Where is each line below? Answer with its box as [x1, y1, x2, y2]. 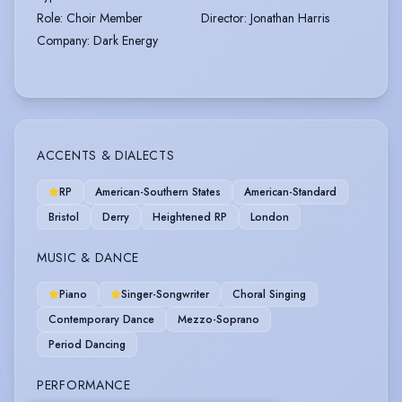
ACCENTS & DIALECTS [37, 145, 175, 164]
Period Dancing [48, 336, 126, 353]
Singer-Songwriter [121, 285, 209, 302]
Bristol [48, 208, 79, 225]
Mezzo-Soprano [178, 310, 259, 328]
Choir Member [66, 8, 143, 27]
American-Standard [244, 183, 336, 200]
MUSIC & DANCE [37, 248, 140, 267]
